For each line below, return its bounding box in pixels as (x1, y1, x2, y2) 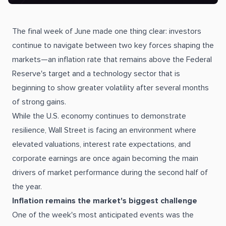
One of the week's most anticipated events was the (12, 211, 194, 219)
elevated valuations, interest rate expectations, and (12, 140, 191, 148)
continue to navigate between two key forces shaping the (12, 41, 214, 49)
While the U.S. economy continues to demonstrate (12, 112, 186, 120)
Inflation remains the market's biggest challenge (12, 197, 197, 205)
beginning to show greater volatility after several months (12, 84, 209, 92)
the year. (12, 183, 42, 191)
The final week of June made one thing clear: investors (12, 27, 201, 35)
